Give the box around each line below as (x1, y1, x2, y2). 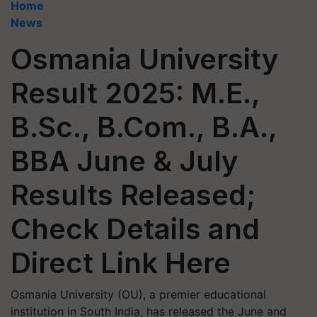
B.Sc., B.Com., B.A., (11, 110, 277, 144)
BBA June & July (11, 144, 238, 178)
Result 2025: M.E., (11, 76, 260, 110)
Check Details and (11, 212, 260, 246)
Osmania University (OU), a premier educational (11, 287, 266, 301)
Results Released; (11, 178, 255, 212)
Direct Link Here (11, 246, 231, 280)
